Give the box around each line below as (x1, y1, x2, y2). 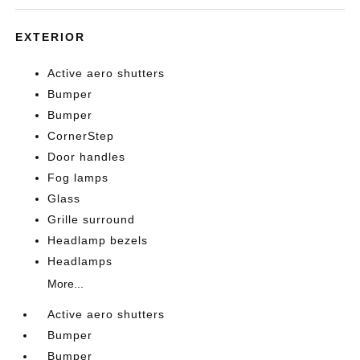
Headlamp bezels (47, 233, 149, 247)
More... (47, 276, 84, 290)
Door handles (47, 149, 126, 163)
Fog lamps (47, 170, 109, 184)
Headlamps (47, 254, 113, 268)
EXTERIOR (15, 30, 86, 43)
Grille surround (47, 212, 136, 226)
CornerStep (47, 129, 115, 142)
